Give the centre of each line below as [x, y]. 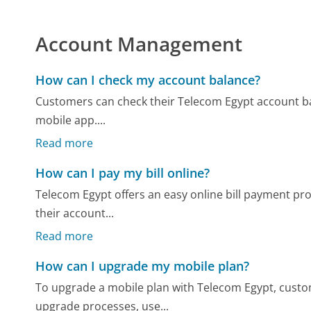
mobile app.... [71, 120]
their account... [75, 213]
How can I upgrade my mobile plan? [143, 266]
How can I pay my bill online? [123, 173]
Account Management [139, 43]
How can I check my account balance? [148, 79]
